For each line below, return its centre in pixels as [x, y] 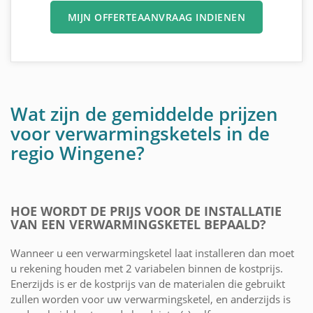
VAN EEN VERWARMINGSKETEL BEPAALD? [138, 225]
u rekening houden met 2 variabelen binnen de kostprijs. [147, 269]
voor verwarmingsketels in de [140, 134]
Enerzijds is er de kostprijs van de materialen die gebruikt [148, 284]
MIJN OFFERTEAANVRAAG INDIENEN [156, 17]
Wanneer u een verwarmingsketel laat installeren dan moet [152, 253]
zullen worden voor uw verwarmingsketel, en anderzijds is [151, 299]
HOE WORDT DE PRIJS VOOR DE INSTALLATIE [146, 211]
